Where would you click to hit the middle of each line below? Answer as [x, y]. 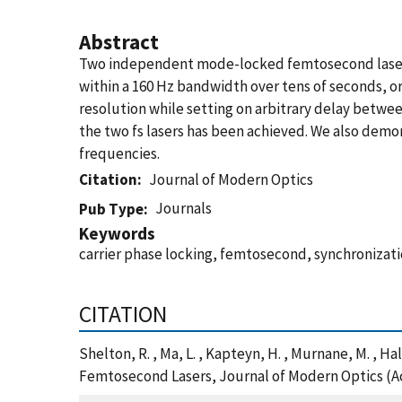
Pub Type [111, 209]
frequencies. [119, 153]
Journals [184, 208]
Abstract [119, 42]
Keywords [117, 233]
